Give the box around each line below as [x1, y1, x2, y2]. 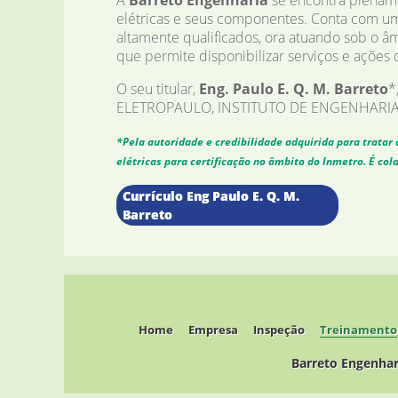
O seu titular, [115, 79, 199, 99]
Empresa [188, 321, 238, 338]
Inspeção [253, 321, 305, 338]
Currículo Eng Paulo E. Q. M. [122, 187, 299, 205]
